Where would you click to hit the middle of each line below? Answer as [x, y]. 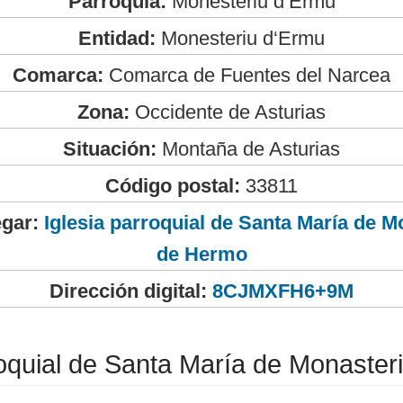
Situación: [110, 148]
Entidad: [117, 38]
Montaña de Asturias [248, 148]
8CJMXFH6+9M [283, 291]
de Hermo [201, 254]
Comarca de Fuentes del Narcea [247, 75]
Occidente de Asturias [228, 112]
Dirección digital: [128, 291]
